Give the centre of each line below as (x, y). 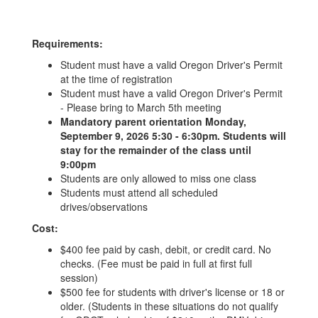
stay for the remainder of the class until (156, 150)
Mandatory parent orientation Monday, (153, 121)
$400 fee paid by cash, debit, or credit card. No (166, 249)
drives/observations (104, 207)
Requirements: (67, 43)
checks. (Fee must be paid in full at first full (156, 263)
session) (79, 278)
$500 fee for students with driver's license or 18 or (172, 292)
